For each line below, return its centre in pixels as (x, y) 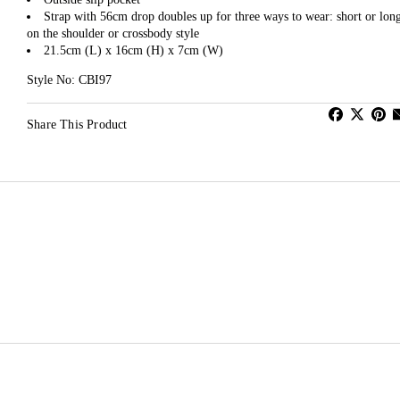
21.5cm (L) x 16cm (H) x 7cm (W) (133, 51)
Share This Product (77, 125)
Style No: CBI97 (69, 80)
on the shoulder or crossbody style (113, 34)
